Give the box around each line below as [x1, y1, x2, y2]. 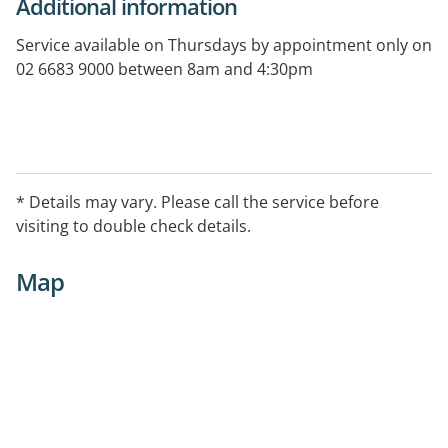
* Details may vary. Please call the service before [16, 190, 379, 213]
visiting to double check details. [16, 214, 251, 237]
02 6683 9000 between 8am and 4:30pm [16, 57, 313, 80]
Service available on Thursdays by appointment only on [16, 33, 432, 56]
